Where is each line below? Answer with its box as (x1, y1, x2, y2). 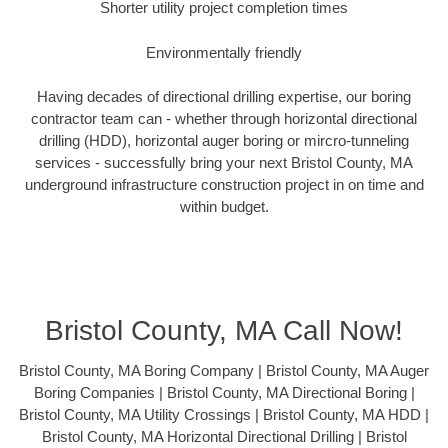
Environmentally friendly (146, 43, 302, 61)
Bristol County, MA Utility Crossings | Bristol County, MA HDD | (19, 405, 429, 423)
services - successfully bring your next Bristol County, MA (35, 154, 413, 172)
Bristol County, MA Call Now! (45, 314, 403, 346)
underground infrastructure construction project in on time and (24, 176, 424, 194)
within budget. (179, 198, 269, 216)
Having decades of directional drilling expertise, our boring (37, 88, 411, 106)
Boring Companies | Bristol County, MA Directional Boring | (33, 383, 415, 401)
